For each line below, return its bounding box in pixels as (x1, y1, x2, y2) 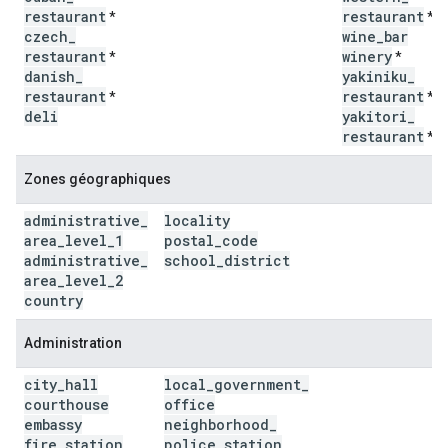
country (24, 291, 83, 310)
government (214, 375, 301, 394)
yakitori (342, 107, 407, 126)
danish (24, 67, 75, 86)
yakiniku (342, 67, 407, 86)
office (164, 395, 215, 414)
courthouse (24, 395, 109, 414)
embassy (24, 415, 82, 434)
